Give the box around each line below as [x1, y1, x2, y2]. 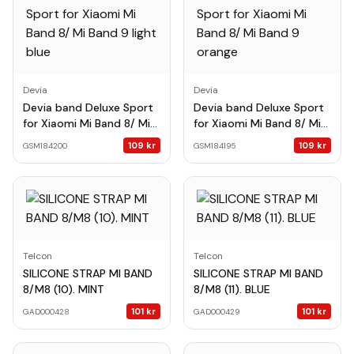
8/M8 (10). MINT [23, 282, 104, 296]
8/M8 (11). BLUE [194, 282, 270, 296]
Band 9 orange [194, 132, 269, 146]
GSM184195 [194, 140, 236, 151]
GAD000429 [194, 306, 239, 317]
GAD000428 [23, 306, 70, 317]
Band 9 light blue [23, 132, 111, 146]
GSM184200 [23, 140, 67, 151]
